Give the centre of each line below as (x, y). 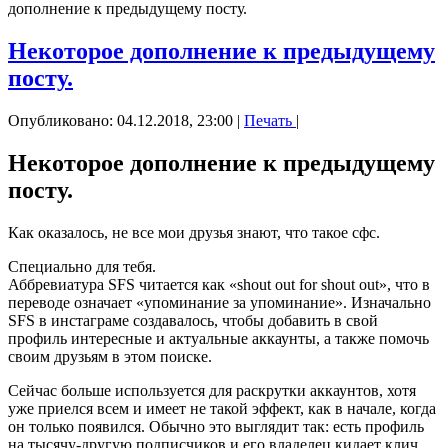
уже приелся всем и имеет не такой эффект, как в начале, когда (222, 409)
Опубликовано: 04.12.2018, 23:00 (120, 121)
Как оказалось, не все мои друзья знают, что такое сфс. (194, 233)
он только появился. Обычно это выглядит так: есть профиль (216, 427)
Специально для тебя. (82, 267)
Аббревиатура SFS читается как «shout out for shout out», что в (219, 285)
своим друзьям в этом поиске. (110, 357)
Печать (270, 121)
